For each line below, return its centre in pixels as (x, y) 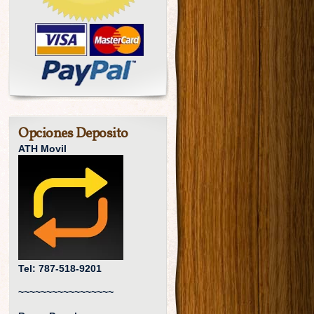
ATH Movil (42, 149)
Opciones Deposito (73, 134)
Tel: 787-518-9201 (60, 268)
